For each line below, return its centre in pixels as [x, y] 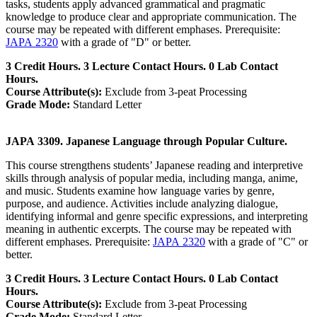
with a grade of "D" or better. [125, 42]
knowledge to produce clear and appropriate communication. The [151, 17]
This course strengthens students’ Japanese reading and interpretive [154, 166]
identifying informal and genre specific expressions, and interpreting [157, 217]
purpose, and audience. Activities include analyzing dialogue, [142, 204]
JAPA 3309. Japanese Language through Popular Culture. [146, 142]
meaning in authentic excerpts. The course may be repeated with [149, 229]
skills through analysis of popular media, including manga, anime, [152, 178]
